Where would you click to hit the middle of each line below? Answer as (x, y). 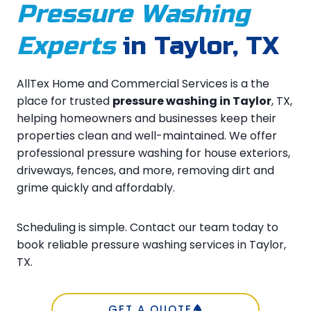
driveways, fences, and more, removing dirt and (145, 170)
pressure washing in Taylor (192, 101)
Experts (66, 46)
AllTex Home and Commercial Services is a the (143, 83)
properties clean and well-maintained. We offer (147, 135)
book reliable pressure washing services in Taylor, (151, 244)
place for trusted (65, 101)
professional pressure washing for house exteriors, (153, 153)
